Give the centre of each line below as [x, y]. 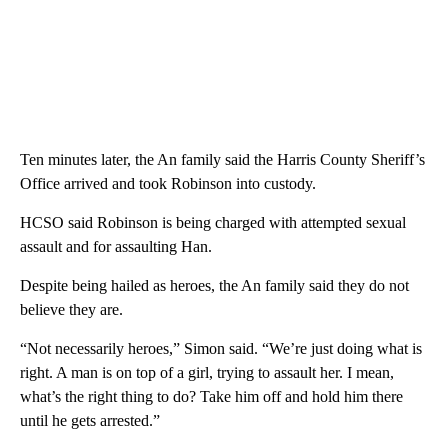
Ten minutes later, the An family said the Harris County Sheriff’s [222, 160]
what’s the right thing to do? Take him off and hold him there [211, 397]
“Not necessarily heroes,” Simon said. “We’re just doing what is [221, 349]
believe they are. [71, 310]
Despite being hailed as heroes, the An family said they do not [214, 286]
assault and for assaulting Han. [116, 247]
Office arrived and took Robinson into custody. [168, 184]
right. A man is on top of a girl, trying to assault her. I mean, [207, 373]
